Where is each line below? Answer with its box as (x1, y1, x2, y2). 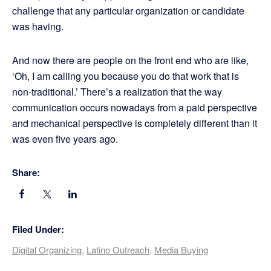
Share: (12, 166, 40, 180)
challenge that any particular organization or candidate (12, 4, 244, 18)
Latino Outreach (87, 243, 149, 256)
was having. (12, 19, 64, 34)
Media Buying (154, 243, 208, 256)
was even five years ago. (12, 132, 118, 146)
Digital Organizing (12, 243, 82, 256)
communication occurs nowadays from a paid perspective (12, 100, 257, 115)
